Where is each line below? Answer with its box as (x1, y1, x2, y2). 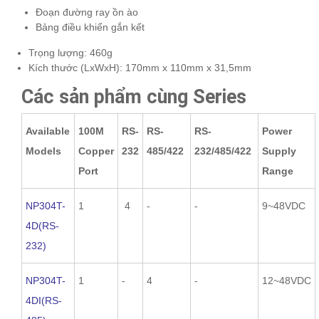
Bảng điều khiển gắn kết (36, 21, 145, 33)
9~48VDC (262, 199, 308, 211)
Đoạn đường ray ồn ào (36, 6, 138, 18)
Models (26, 145, 61, 157)
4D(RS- (26, 219, 59, 231)
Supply (262, 145, 296, 157)
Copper (78, 145, 114, 157)
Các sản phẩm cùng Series (21, 85, 246, 108)
